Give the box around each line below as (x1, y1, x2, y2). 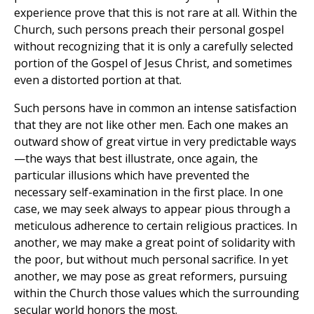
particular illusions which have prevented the (14, 168, 250, 184)
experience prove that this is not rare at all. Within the (14, 5, 297, 21)
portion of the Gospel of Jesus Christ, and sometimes (14, 55, 292, 71)
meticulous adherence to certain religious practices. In (14, 218, 297, 234)
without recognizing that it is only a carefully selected (14, 39, 293, 55)
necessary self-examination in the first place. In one (14, 184, 283, 200)
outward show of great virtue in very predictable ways (14, 134, 296, 150)
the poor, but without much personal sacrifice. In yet (14, 252, 288, 268)
